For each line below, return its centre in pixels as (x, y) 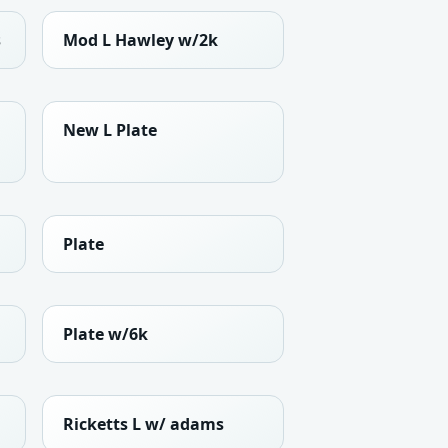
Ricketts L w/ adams (143, 424)
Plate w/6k (105, 334)
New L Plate (110, 130)
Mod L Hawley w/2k (140, 40)
